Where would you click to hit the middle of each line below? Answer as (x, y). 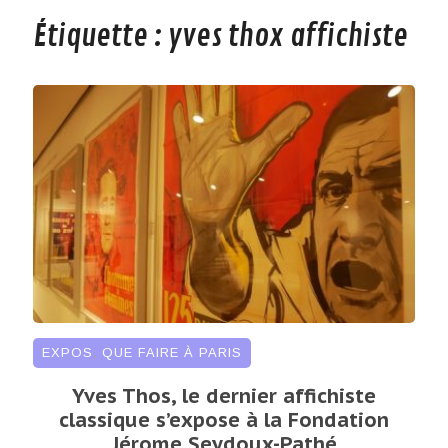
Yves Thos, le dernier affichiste (224, 395)
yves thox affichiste (287, 37)
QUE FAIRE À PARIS (171, 352)
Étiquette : (100, 37)
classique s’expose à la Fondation (224, 419)
